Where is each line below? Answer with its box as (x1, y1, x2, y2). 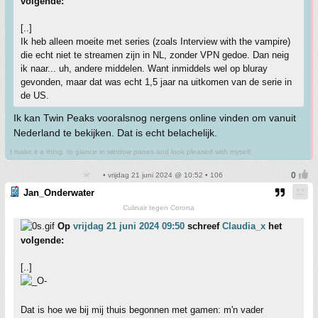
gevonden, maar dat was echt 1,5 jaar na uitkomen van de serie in (21, 77, 292, 87)
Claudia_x (222, 221, 265, 231)
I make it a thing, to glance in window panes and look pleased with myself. (10, 148, 253, 155)
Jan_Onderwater (23, 187, 94, 198)
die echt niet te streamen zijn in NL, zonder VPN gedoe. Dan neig (21, 50, 289, 60)
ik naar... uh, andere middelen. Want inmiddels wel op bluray (21, 63, 268, 74)
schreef (185, 221, 222, 231)
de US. (21, 90, 49, 101)
